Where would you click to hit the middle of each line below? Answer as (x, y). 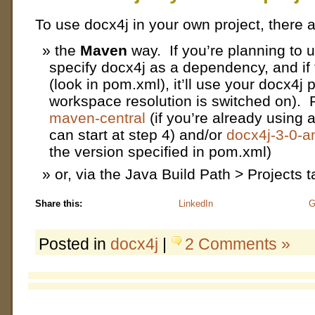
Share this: (59, 204)
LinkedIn (196, 204)
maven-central (97, 117)
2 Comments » (238, 244)
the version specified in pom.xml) (160, 151)
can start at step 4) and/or (138, 134)
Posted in (75, 244)
